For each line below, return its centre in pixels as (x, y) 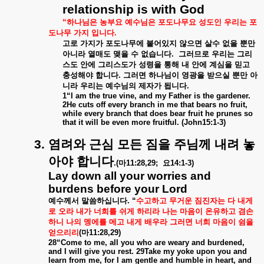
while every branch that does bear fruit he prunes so (158, 113)
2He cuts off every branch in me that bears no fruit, (155, 105)
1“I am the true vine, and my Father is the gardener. (156, 96)
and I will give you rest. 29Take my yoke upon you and (148, 251)
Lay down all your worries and (130, 176)
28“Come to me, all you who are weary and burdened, (146, 242)
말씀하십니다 (104, 201)
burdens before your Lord (118, 189)
